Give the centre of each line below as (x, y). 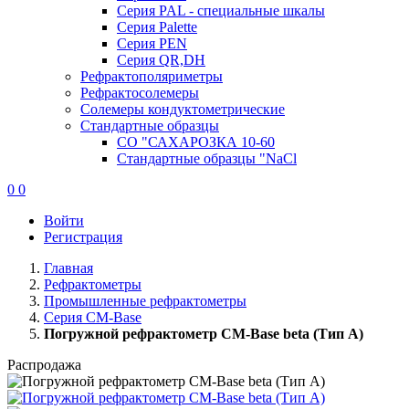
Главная (68, 268)
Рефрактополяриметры (152, 76)
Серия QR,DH (161, 60)
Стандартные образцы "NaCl (207, 158)
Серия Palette (157, 27)
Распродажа (44, 365)
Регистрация (83, 237)
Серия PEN (152, 43)
